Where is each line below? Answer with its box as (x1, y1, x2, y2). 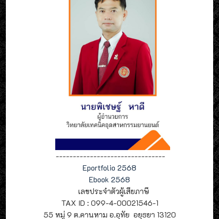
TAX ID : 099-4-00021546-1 (61, 197, 158, 208)
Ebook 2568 (89, 174, 130, 184)
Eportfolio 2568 (83, 162, 136, 173)
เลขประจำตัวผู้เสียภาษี (68, 186, 151, 196)
